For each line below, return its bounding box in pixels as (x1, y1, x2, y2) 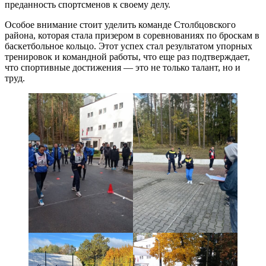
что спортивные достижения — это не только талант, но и (5, 62, 240, 72)
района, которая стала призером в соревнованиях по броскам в (5, 30, 259, 40)
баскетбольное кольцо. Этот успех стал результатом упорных (5, 40, 252, 51)
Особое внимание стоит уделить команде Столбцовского (5, 19, 236, 30)
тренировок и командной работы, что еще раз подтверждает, (5, 51, 250, 62)
